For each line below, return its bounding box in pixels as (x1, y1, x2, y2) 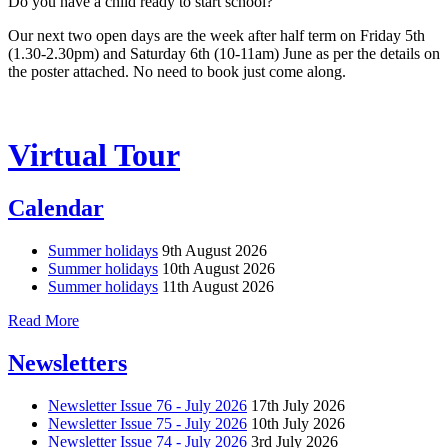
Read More (8, 312, 79, 330)
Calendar (8, 195, 104, 222)
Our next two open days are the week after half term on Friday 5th (8, 27, 425, 45)
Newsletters (8, 349, 127, 376)
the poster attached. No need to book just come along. (8, 63, 346, 81)
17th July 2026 (251, 396, 345, 414)
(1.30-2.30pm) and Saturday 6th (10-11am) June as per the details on (8, 45, 440, 63)
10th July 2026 (251, 414, 345, 432)
